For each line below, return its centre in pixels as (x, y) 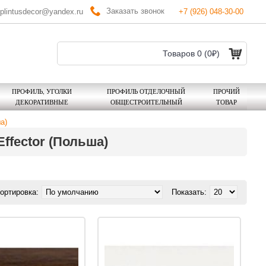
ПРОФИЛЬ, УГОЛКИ (42, 91)
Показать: (189, 192)
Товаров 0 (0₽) (191, 53)
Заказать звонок (135, 11)
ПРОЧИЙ (226, 91)
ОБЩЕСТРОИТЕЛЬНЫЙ (146, 102)
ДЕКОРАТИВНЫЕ (42, 102)
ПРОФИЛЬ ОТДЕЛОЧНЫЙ (146, 91)
